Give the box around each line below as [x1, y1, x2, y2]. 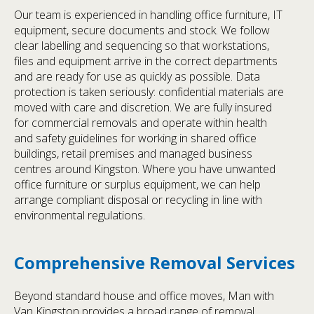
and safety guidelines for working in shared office [14, 130, 257, 146]
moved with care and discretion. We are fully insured [14, 100, 272, 116]
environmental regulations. [14, 207, 145, 224]
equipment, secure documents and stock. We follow [14, 22, 270, 39]
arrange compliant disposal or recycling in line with [14, 192, 262, 208]
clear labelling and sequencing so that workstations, [14, 38, 269, 54]
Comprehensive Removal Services [14, 251, 295, 275]
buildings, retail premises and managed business [14, 146, 252, 162]
